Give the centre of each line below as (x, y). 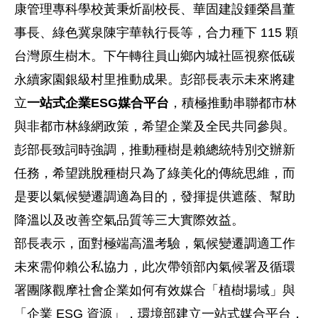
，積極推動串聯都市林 (233, 103)
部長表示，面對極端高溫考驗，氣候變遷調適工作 (155, 243)
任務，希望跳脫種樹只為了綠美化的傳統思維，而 (155, 173)
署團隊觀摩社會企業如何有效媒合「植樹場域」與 (155, 290)
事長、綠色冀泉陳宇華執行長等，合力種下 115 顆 (156, 32)
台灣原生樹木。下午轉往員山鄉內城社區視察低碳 (155, 56)
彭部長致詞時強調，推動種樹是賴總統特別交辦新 (155, 149)
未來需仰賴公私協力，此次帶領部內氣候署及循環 (155, 267)
